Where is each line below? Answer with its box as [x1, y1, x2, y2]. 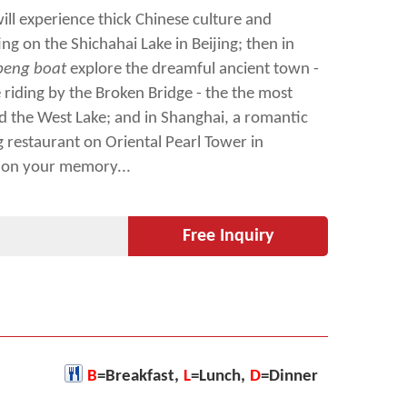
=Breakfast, [97, 368, 179, 385]
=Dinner [261, 368, 318, 385]
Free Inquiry [183, 227, 273, 245]
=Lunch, [191, 368, 245, 385]
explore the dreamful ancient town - [66, 61, 319, 78]
